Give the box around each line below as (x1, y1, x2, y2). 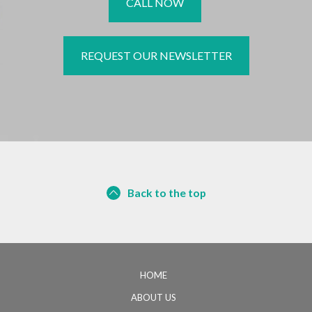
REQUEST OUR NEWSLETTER (80, 49, 232, 62)
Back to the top (127, 186, 206, 199)
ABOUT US (130, 291, 176, 303)
